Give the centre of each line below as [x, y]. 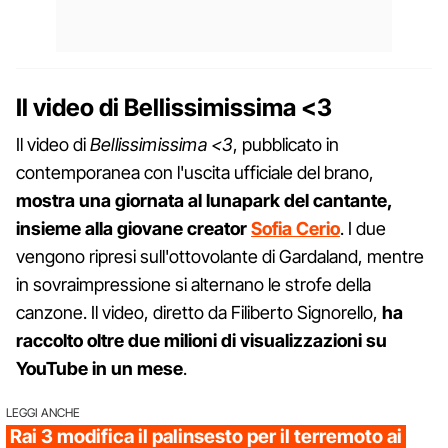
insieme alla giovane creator [133, 228]
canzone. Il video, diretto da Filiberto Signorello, [199, 312]
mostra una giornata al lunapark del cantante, [204, 200]
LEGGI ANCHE [43, 412]
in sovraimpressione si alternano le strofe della [193, 284]
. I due [363, 228]
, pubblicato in [286, 144]
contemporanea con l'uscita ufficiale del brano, [195, 172]
